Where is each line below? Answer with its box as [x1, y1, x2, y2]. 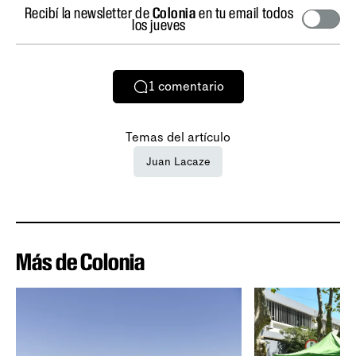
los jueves [132, 15, 186, 33]
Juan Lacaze [146, 154, 210, 168]
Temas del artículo [126, 129, 230, 145]
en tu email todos [195, 3, 294, 21]
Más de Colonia [16, 247, 145, 276]
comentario [157, 79, 224, 95]
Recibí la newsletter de [24, 3, 153, 21]
